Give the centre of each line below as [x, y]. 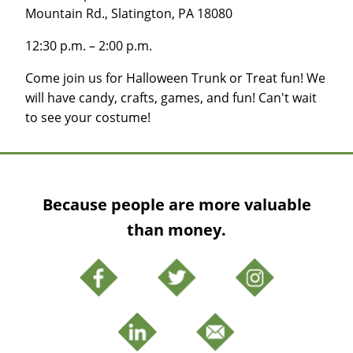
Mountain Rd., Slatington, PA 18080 [129, 13]
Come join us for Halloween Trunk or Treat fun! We [175, 77]
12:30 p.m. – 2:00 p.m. [89, 45]
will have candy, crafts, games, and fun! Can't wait [171, 97]
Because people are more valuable [176, 204]
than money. [176, 229]
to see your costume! [88, 117]
